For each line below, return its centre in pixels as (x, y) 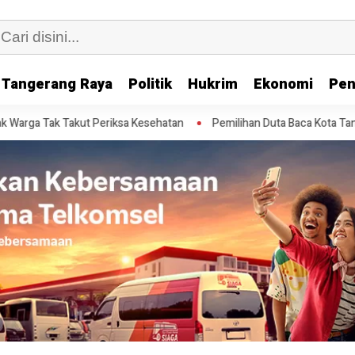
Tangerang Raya (57, 84)
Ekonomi (283, 84)
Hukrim (213, 84)
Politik (150, 84)
